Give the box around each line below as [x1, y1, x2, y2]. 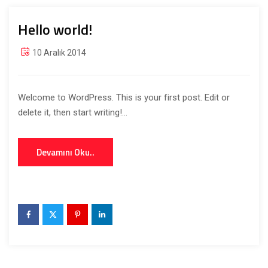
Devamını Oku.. [36, 145, 95, 159]
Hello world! [18, 19, 92, 40]
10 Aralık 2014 [32, 48, 86, 57]
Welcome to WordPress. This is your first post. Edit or [18, 92, 230, 103]
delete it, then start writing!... [18, 107, 127, 118]
